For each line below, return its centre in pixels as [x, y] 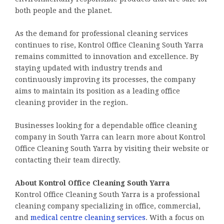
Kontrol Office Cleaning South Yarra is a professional [107, 194]
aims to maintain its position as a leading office [97, 91]
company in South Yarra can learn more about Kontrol [110, 137]
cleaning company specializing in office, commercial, [108, 206]
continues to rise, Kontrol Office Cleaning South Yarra [109, 45]
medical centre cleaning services [88, 217]
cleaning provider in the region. [71, 102]
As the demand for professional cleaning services [101, 33]
